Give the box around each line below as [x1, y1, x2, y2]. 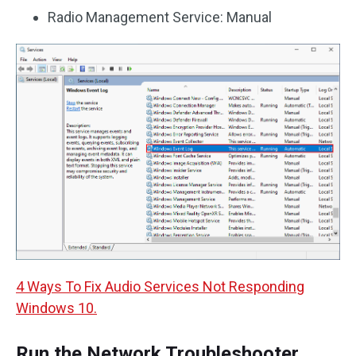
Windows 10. [16, 299, 97, 316]
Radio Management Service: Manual [48, 8, 272, 25]
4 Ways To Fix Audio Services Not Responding [16, 277, 304, 295]
